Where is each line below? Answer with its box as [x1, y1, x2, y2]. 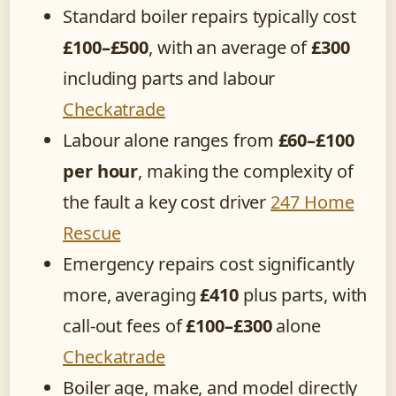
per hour [63, 159, 139, 184]
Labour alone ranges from [63, 128, 278, 153]
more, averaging [63, 283, 201, 308]
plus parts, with [239, 283, 368, 308]
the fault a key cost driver [63, 190, 271, 215]
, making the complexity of [138, 159, 354, 184]
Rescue [63, 221, 121, 246]
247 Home [270, 190, 354, 215]
